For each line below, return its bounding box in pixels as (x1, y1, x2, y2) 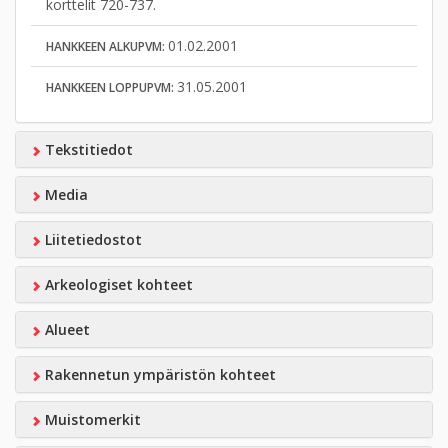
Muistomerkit (40, 409, 141, 429)
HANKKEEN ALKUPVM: (46, 37, 168, 55)
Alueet (40, 319, 90, 339)
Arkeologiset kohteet (40, 274, 193, 294)
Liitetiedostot (40, 229, 142, 249)
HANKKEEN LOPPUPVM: (46, 78, 177, 96)
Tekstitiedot (40, 139, 133, 159)
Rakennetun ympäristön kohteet (40, 364, 276, 384)
